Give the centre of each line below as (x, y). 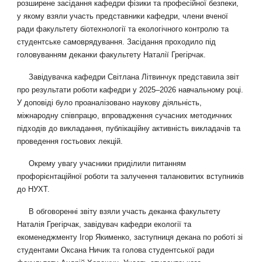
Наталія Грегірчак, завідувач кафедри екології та (104, 225)
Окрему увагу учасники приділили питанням (108, 164)
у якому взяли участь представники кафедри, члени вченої (123, 16)
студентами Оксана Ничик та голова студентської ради (116, 250)
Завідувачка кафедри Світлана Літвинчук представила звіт (134, 77)
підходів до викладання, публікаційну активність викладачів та (129, 129)
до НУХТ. (34, 189)
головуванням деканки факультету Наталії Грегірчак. (112, 55)
